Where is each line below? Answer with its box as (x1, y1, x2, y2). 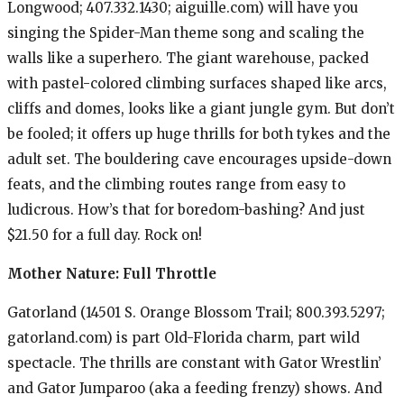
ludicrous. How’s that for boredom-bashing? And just (7, 200, 365, 218)
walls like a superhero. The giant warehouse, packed (7, 49, 369, 67)
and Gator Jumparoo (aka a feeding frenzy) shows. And (7, 379, 382, 397)
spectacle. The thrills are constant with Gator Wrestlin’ (7, 353, 381, 372)
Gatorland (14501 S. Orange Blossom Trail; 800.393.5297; (7, 303, 385, 321)
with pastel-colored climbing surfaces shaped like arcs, (7, 74, 387, 92)
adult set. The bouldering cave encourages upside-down (7, 150, 391, 168)
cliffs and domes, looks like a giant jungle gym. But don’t (7, 99, 395, 117)
